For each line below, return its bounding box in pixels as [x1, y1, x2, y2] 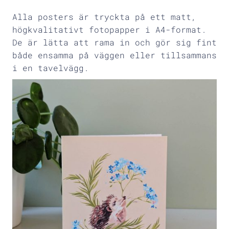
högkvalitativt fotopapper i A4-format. [12, 24, 207, 35]
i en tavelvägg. [12, 62, 89, 73]
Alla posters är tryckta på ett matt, [12, 11, 196, 22]
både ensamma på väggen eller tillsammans [12, 49, 217, 60]
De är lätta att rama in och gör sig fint [12, 36, 217, 48]
